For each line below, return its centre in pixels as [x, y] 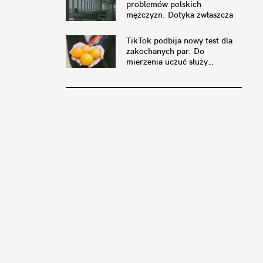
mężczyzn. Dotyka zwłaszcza [180, 15]
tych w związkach [159, 26]
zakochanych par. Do [165, 51]
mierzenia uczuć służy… [170, 62]
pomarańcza [149, 73]
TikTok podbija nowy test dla [179, 41]
